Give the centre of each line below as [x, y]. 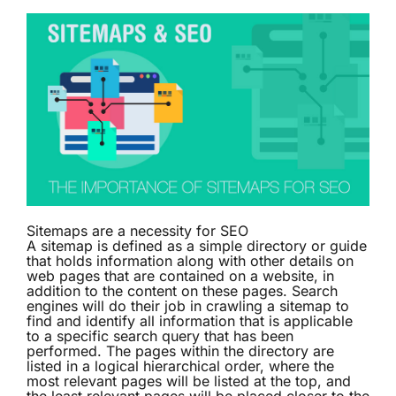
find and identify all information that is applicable [190, 321]
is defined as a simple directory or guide [230, 246]
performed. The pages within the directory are [180, 351]
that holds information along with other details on [190, 261]
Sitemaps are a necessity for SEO [137, 231]
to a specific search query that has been [160, 336]
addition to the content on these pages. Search [182, 291]
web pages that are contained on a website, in [180, 276]
